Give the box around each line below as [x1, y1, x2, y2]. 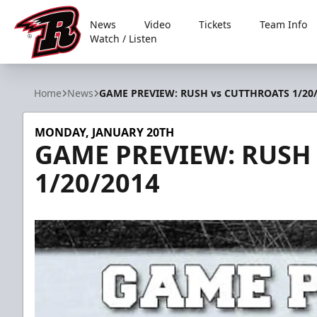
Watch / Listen [90, 32, 158, 45]
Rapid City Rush [13, 58, 96, 74]
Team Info [260, 18, 308, 31]
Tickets [199, 18, 232, 31]
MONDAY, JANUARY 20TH [35, 125, 174, 140]
